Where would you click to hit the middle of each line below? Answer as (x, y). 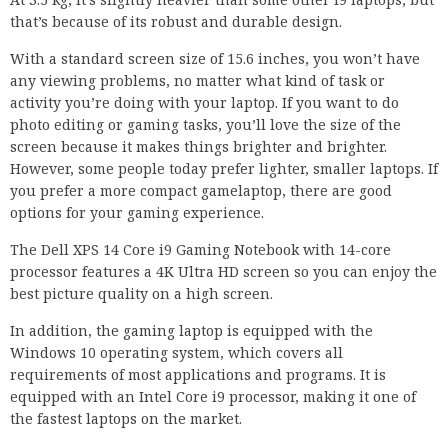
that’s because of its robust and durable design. (176, 22)
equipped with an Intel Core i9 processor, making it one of (213, 397)
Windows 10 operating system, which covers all (176, 353)
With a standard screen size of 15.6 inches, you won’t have (215, 59)
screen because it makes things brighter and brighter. (198, 147)
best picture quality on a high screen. (141, 294)
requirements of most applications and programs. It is (198, 375)
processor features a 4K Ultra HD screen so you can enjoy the (223, 272)
